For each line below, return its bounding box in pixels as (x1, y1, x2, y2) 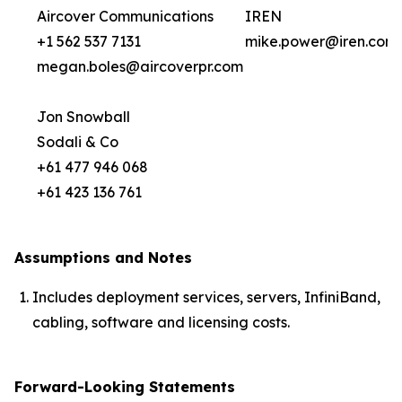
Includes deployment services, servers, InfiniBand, (32, 288, 380, 306)
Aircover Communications (37, 7, 214, 25)
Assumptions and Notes (14, 249, 192, 267)
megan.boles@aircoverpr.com (37, 57, 243, 75)
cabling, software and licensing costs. (32, 313, 290, 331)
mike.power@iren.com (245, 32, 398, 50)
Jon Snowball (37, 108, 130, 126)
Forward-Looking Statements (14, 378, 235, 396)
